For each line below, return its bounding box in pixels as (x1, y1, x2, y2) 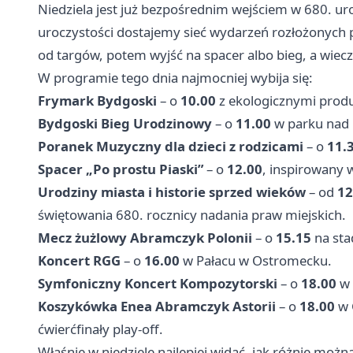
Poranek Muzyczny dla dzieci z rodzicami (38, 136, 303, 155)
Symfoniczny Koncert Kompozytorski (38, 273, 277, 292)
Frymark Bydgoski (38, 91, 157, 110)
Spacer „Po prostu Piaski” (38, 159, 203, 178)
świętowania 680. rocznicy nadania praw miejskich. (38, 205, 346, 224)
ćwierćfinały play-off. (38, 319, 163, 338)
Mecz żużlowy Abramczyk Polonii (38, 228, 252, 247)
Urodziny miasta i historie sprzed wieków (38, 182, 306, 201)
